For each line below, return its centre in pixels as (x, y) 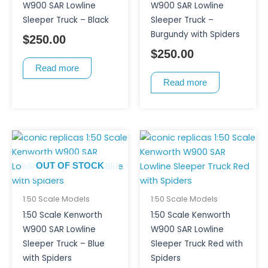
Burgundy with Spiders (195, 35)
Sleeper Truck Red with (197, 243)
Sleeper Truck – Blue (63, 243)
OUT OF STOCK (70, 165)
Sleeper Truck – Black (66, 20)
